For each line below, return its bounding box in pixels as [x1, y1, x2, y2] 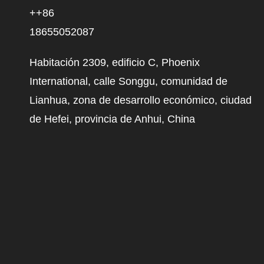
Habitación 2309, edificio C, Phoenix [29, 57, 200, 69]
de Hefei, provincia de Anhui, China [29, 113, 196, 126]
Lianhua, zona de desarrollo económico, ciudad [29, 94, 252, 107]
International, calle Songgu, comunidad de [29, 75, 228, 88]
